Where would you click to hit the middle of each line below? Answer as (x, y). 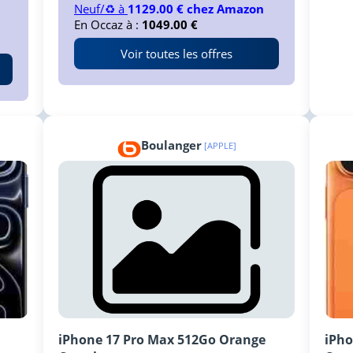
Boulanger (171, 145)
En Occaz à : (108, 24)
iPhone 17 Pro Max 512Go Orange (162, 340)
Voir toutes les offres (176, 53)
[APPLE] (220, 146)
